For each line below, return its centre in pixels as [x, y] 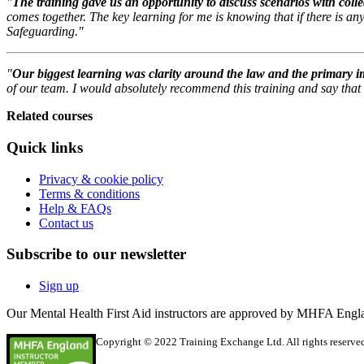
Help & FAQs [75, 208]
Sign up [59, 285]
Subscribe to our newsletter [96, 254]
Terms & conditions [89, 193]
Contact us [66, 223]
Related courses [50, 116]
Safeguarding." [45, 32]
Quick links [45, 147]
